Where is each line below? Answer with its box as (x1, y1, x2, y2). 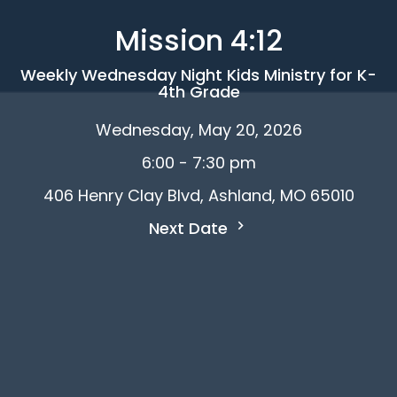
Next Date (148, 216, 232, 239)
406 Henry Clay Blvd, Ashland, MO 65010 (43, 183, 354, 206)
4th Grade (157, 80, 240, 103)
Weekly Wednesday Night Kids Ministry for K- (20, 63, 377, 86)
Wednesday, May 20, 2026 (95, 118, 302, 141)
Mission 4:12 (114, 19, 283, 60)
